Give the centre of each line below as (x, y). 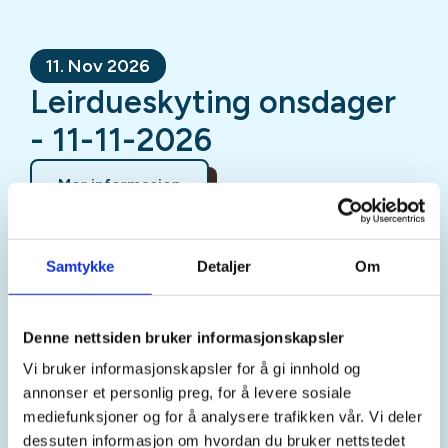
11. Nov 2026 (98, 65)
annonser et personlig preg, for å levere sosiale (187, 392)
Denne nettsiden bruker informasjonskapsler (184, 337)
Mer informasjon (119, 184)
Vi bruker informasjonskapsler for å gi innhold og (192, 368)
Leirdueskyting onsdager (213, 101)
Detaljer (224, 266)
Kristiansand (107, 346)
